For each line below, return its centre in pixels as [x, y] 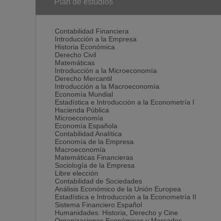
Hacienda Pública [82, 110]
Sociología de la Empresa [95, 166]
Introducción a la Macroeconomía [107, 87]
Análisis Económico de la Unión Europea [118, 189]
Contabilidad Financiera [92, 31]
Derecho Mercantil [83, 79]
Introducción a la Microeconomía [106, 71]
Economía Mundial [84, 94]
